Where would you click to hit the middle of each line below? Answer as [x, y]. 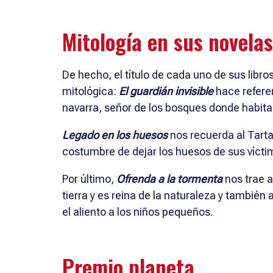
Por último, [89, 179]
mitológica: [90, 91]
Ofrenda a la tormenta [169, 179]
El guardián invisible [166, 91]
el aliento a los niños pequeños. [137, 211]
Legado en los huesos [115, 135]
